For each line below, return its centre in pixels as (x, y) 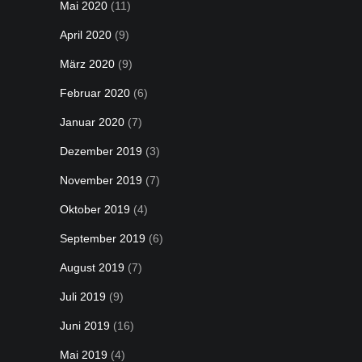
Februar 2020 (95, 93)
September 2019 (103, 238)
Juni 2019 (85, 326)
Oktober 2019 (95, 209)
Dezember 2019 (101, 151)
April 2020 (86, 35)
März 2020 (87, 64)
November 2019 (101, 180)
